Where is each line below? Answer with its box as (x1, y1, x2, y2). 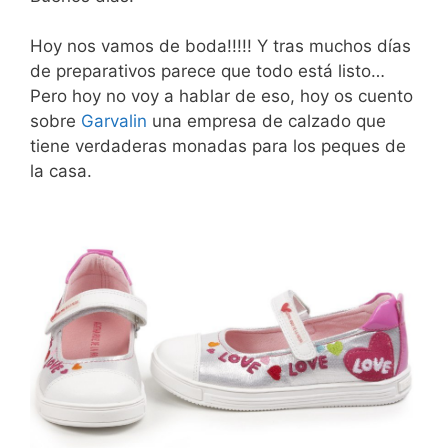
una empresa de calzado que (147, 111, 386, 131)
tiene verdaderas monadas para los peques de (30, 136, 406, 156)
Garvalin (81, 111, 147, 131)
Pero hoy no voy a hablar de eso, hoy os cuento (30, 86, 413, 106)
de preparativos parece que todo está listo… (30, 61, 385, 81)
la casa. (30, 161, 92, 181)
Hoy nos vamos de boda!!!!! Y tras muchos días (30, 36, 411, 56)
